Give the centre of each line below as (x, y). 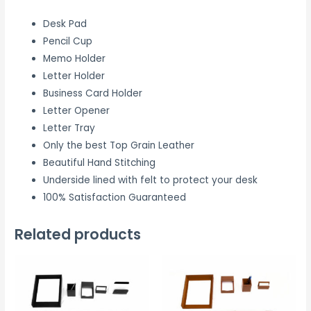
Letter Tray (69, 128)
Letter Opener (77, 111)
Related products (78, 235)
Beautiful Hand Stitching (100, 163)
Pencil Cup (68, 42)
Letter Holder (74, 76)
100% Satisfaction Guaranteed (115, 198)
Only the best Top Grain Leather (119, 146)
